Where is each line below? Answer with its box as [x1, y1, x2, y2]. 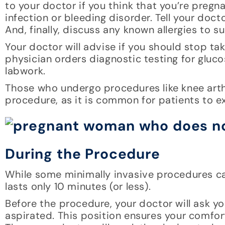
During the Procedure [5, 145, 160, 164]
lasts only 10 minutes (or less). [5, 180, 151, 193]
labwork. [5, 64, 46, 78]
